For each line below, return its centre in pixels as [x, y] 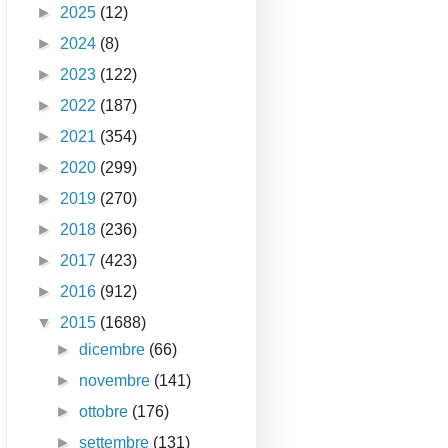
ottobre [106, 412]
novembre [117, 381]
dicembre [114, 350]
